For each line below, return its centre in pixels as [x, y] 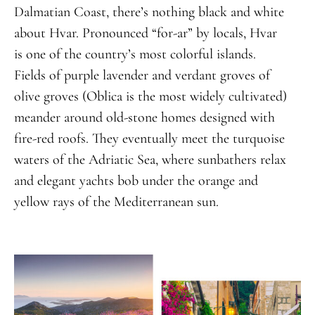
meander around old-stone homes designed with [144, 117]
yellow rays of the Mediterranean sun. [116, 201]
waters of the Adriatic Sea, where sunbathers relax [150, 159]
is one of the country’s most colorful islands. [135, 54]
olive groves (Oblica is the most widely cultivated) [150, 96]
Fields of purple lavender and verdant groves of [142, 75]
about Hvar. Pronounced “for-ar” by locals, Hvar [145, 33]
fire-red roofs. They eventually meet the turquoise [149, 138]
